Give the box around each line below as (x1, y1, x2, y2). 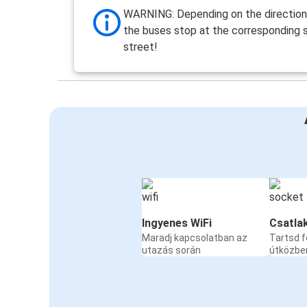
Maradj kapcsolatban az (142, 232, 247, 243)
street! (123, 40, 158, 53)
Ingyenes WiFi (142, 216, 212, 230)
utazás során (142, 244, 201, 256)
